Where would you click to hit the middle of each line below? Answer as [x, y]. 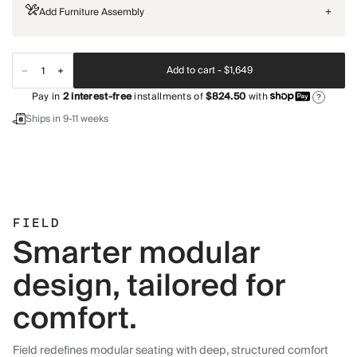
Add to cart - [194, 70]
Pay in [47, 97]
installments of [167, 97]
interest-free [100, 97]
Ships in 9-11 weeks [67, 120]
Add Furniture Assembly [91, 13]
